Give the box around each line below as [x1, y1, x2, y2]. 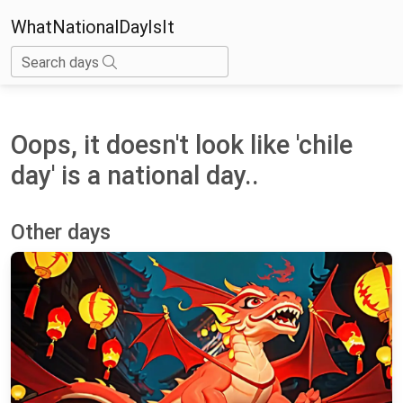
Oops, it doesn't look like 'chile [11, 129, 353, 160]
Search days [22, 53, 103, 71]
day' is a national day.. [11, 159, 259, 191]
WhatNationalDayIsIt [11, 15, 175, 38]
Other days [11, 219, 111, 245]
